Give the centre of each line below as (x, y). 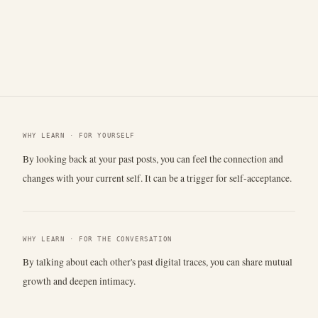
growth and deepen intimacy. (79, 281)
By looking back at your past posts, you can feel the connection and (153, 159)
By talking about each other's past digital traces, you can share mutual (158, 262)
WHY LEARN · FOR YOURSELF (79, 135)
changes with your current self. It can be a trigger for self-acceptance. (157, 178)
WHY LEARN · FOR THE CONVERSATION (98, 239)
